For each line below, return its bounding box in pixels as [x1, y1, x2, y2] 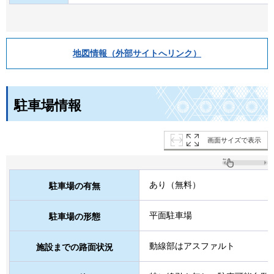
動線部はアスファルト [149, 241, 235, 251]
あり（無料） [149, 180, 201, 190]
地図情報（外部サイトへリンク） [73, 48, 201, 59]
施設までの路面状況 [35, 242, 113, 253]
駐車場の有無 [48, 181, 100, 191]
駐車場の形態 [48, 212, 100, 222]
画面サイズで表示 [207, 136, 261, 144]
